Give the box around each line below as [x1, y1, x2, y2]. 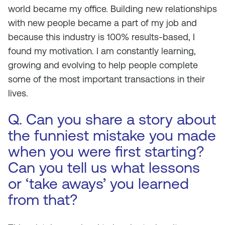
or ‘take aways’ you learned [8, 175, 189, 192]
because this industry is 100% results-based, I [8, 32, 195, 42]
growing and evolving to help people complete [8, 60, 198, 70]
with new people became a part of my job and [8, 18, 197, 28]
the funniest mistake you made [8, 127, 216, 144]
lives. [8, 88, 28, 98]
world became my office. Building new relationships [8, 4, 217, 14]
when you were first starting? [8, 143, 204, 160]
